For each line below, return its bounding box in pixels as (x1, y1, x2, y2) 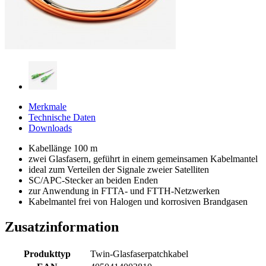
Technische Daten (28, 112, 96, 122)
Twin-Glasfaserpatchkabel (90, 248, 188, 259)
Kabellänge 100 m (28, 142, 97, 153)
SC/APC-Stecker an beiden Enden (28, 175, 158, 185)
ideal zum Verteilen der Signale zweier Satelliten (28, 164, 209, 175)
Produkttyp (24, 248, 71, 259)
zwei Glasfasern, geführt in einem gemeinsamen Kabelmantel (28, 153, 258, 164)
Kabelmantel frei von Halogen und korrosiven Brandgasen (28, 196, 248, 207)
